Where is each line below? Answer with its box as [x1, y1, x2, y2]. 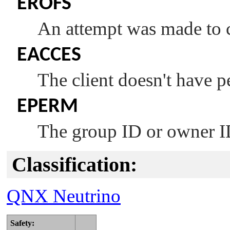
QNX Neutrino [7, 185, 121, 206]
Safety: [10, 218, 34, 227]
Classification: [12, 153, 137, 177]
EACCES [17, 45, 81, 66]
